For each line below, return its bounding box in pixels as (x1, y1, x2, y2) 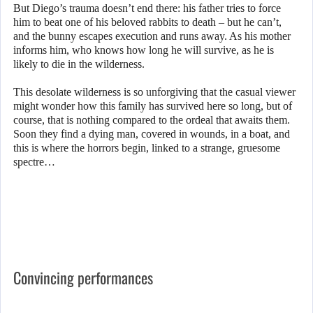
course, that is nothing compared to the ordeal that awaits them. (13, 114, 290, 126)
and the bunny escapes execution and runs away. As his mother (13, 30, 291, 43)
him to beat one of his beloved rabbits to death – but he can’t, (13, 16, 282, 29)
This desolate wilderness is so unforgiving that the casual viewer (13, 86, 296, 99)
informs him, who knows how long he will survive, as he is (13, 44, 274, 57)
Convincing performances (13, 266, 153, 289)
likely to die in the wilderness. (13, 58, 145, 71)
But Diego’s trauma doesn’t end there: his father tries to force (13, 2, 281, 15)
